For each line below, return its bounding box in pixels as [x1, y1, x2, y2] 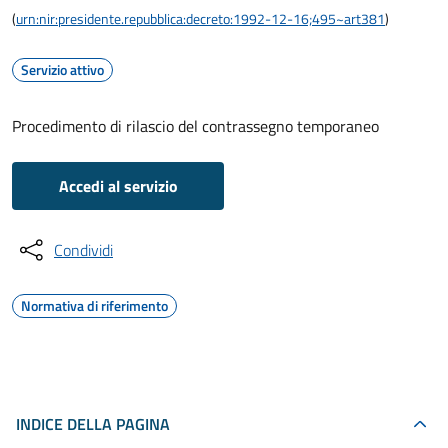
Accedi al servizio [58, 174, 178, 198]
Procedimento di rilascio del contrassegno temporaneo [12, 114, 379, 138]
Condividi [54, 238, 113, 262]
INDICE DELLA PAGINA [16, 412, 170, 436]
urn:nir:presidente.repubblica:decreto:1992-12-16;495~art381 [16, 8, 385, 29]
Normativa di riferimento [21, 295, 168, 316]
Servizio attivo [21, 59, 104, 80]
